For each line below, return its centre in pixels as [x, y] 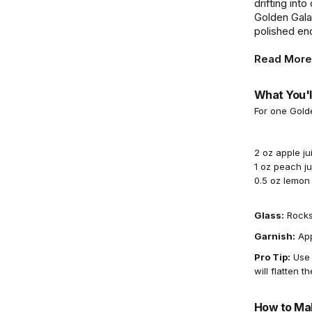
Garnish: [274, 236]
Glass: [269, 215]
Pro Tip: [272, 257]
